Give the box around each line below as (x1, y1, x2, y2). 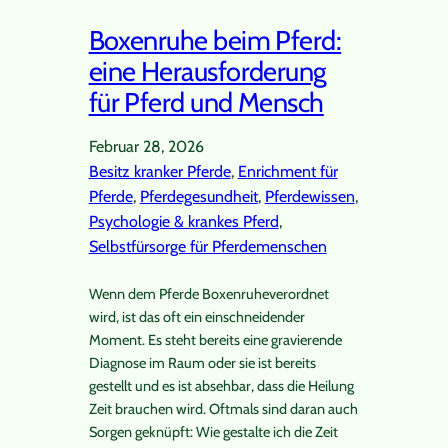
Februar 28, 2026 (88, 137, 204, 157)
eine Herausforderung (88, 55, 327, 89)
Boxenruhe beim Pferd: (88, 24, 342, 58)
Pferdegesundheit (139, 187, 258, 207)
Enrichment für (237, 162, 338, 182)
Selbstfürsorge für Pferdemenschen (88, 237, 327, 257)
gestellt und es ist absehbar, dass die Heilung (88, 377, 354, 396)
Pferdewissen (264, 187, 355, 207)
